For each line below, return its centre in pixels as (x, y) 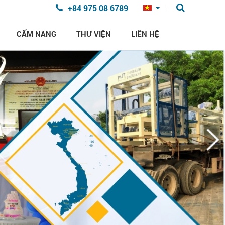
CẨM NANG (36, 33)
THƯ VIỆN (93, 33)
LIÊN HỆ (145, 33)
